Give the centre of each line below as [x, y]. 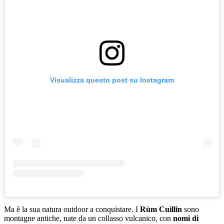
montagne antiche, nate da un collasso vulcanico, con [88, 218]
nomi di [186, 218]
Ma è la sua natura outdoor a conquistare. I [72, 209]
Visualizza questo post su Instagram [112, 80]
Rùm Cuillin [161, 209]
